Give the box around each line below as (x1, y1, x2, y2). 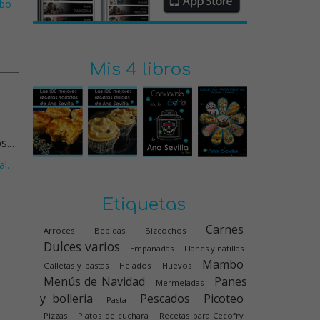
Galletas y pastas (44, 260, 109, 271)
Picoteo (204, 291, 244, 306)
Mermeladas (155, 277, 204, 288)
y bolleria (40, 291, 93, 306)
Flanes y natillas (184, 243, 244, 254)
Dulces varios (44, 238, 121, 255)
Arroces (44, 225, 74, 236)
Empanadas (130, 243, 174, 254)
